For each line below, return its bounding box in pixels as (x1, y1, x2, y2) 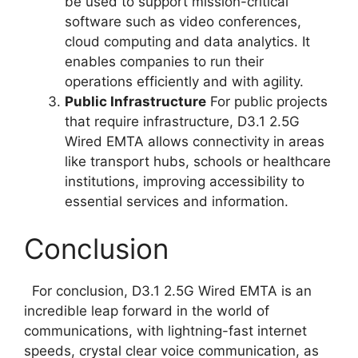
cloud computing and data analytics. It (65, 33, 310, 50)
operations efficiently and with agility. (65, 73, 304, 89)
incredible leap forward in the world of (24, 303, 269, 320)
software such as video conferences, (65, 13, 301, 30)
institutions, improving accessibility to (65, 173, 304, 189)
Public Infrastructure (65, 93, 206, 109)
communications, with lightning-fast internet (24, 323, 307, 340)
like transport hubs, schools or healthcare (65, 153, 331, 169)
